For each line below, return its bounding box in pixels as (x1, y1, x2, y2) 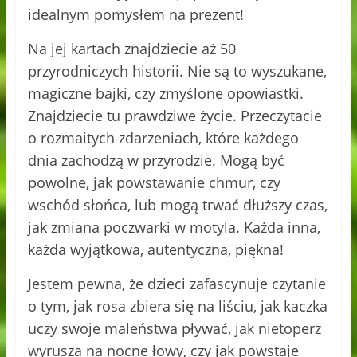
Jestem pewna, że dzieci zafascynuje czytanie (27, 273, 326, 293)
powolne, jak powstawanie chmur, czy (27, 172, 280, 192)
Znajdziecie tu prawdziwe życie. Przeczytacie (27, 105, 322, 125)
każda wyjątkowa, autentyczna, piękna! (27, 239, 284, 259)
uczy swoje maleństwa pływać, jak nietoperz (27, 318, 321, 338)
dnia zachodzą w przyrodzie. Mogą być (27, 150, 284, 170)
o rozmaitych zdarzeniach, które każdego (27, 127, 299, 147)
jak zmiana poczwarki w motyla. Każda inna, (27, 217, 320, 237)
